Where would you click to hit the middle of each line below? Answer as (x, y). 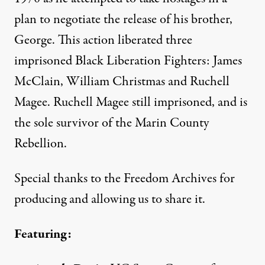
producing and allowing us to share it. (110, 199)
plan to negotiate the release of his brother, (123, 19)
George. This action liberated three (103, 40)
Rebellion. (41, 143)
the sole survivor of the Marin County (112, 123)
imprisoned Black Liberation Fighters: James (128, 61)
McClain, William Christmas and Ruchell (122, 81)
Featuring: (43, 234)
